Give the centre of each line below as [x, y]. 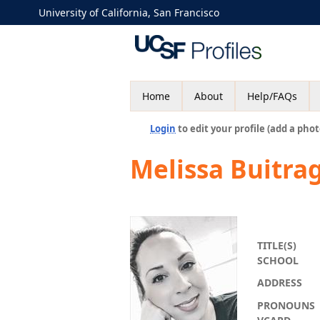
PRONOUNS [286, 305]
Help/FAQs [272, 96]
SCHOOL [278, 260]
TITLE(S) [277, 245]
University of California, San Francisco [129, 12]
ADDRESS [280, 282]
